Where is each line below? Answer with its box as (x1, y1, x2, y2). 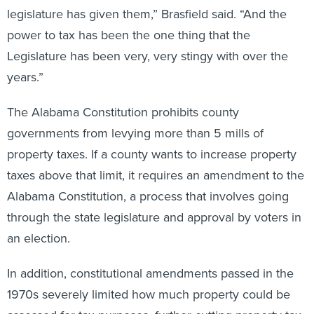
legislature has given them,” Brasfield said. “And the (7, 5, 287, 23)
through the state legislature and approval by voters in (7, 208, 301, 226)
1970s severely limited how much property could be (7, 285, 290, 303)
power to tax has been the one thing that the (7, 26, 250, 44)
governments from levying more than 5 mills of (7, 124, 264, 142)
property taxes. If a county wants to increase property (7, 145, 296, 163)
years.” (7, 68, 43, 86)
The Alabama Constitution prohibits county (7, 103, 239, 121)
